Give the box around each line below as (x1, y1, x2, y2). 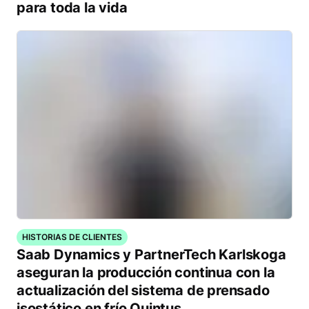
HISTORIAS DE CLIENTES (22, 232, 122, 242)
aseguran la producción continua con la (17, 264, 275, 281)
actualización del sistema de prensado (17, 282, 270, 299)
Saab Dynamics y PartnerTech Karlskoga (17, 246, 286, 263)
